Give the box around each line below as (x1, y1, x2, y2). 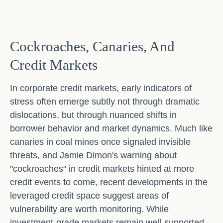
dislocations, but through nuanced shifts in (10, 110, 177, 120)
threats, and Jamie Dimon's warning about (10, 150, 177, 160)
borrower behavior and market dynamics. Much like (10, 123, 213, 133)
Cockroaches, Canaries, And (10, 38, 175, 54)
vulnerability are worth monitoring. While (10, 204, 169, 214)
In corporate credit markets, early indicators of (10, 83, 192, 93)
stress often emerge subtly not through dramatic (10, 97, 200, 107)
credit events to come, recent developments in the (10, 177, 208, 187)
